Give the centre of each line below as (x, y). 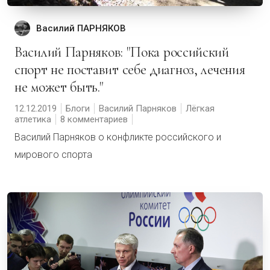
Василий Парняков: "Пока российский (18, 52)
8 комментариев (94, 119)
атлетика (33, 119)
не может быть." (59, 87)
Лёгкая (200, 108)
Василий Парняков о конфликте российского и (118, 137)
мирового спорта (53, 155)
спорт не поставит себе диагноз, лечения (130, 70)
